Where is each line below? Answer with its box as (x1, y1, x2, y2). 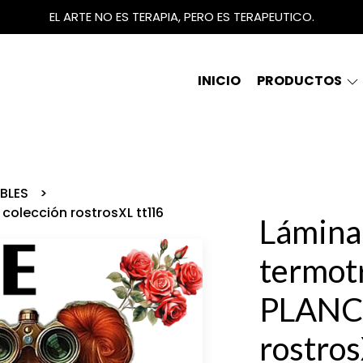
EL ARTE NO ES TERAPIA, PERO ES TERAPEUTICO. (49, 8, 314, 25)
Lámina (258, 212, 361, 251)
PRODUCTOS (257, 71, 344, 90)
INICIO (198, 71, 241, 90)
